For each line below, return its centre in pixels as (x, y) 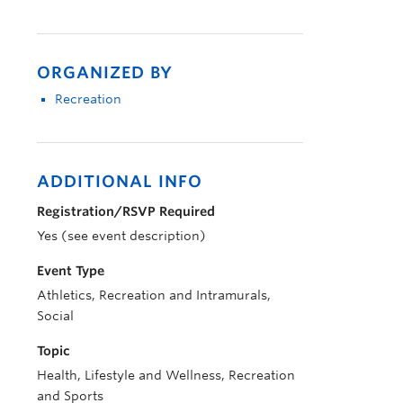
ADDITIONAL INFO (120, 181)
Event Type (71, 271)
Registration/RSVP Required (126, 211)
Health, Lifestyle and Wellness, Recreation (166, 375)
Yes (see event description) (121, 236)
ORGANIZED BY (105, 72)
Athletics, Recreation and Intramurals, (154, 295)
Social (55, 316)
